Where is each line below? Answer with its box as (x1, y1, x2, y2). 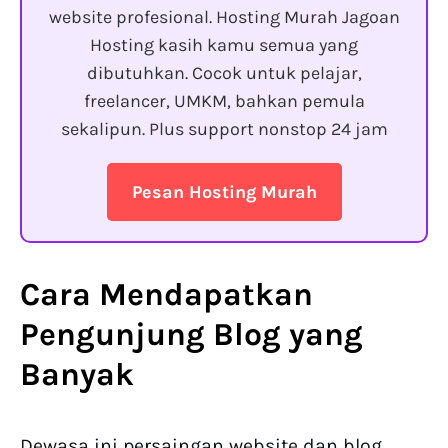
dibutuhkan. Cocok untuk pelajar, (86, 62, 362, 85)
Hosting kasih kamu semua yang (90, 34, 358, 57)
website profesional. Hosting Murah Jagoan (48, 6, 400, 29)
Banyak (20, 356, 134, 394)
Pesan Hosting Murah (131, 181, 317, 204)
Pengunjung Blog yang (20, 316, 363, 354)
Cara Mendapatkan (20, 276, 313, 314)
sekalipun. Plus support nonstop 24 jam (60, 118, 388, 141)
